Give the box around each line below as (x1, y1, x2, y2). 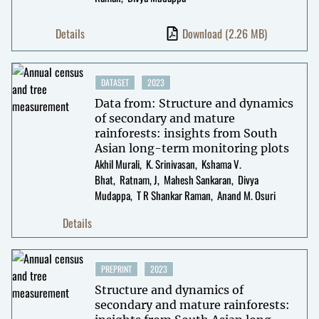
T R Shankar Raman (136, 187, 211, 203)
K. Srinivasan (145, 155, 195, 172)
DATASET (100, 75, 129, 88)
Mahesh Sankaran (163, 171, 231, 187)
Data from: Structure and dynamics (94, 95, 293, 110)
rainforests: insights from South (94, 125, 278, 140)
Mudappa (94, 187, 130, 203)
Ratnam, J (119, 171, 157, 187)
